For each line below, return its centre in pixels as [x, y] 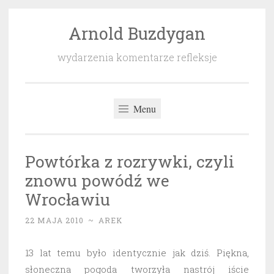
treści [37, 65]
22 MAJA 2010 [54, 220]
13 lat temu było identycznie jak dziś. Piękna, [137, 253]
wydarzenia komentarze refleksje [137, 57]
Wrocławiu [68, 199]
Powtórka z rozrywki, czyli [130, 161]
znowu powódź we [97, 180]
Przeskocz [47, 32]
